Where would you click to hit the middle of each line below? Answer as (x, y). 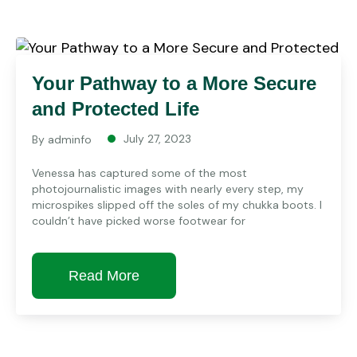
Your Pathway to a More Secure (174, 83)
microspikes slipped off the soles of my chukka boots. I (177, 205)
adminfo (70, 139)
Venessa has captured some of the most (139, 173)
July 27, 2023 (157, 139)
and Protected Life (116, 109)
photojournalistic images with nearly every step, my (168, 189)
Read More (104, 276)
